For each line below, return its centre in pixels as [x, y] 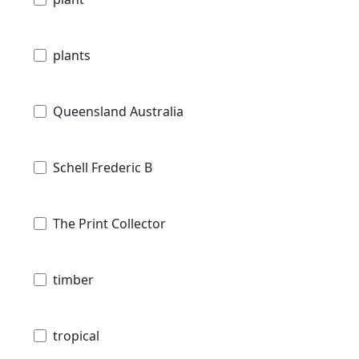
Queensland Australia [118, 112]
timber [73, 280]
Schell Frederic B [103, 168]
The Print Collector [109, 224]
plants [72, 56]
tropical [76, 336]
